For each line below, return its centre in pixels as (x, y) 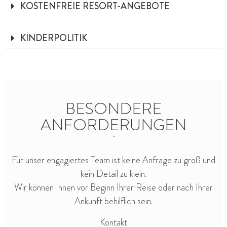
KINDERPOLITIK (54, 38)
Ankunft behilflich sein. (113, 201)
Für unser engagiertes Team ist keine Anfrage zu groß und (113, 160)
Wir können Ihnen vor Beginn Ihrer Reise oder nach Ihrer (113, 188)
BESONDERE (113, 108)
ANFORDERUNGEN (113, 124)
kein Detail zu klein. (113, 174)
